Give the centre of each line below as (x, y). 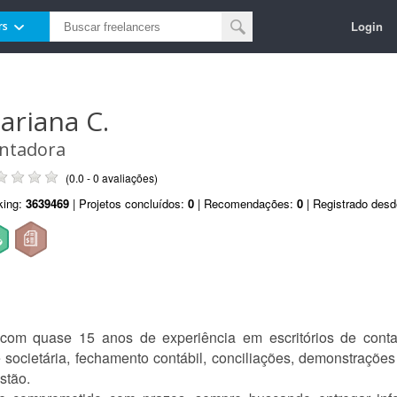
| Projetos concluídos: (128, 203)
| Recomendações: (245, 203)
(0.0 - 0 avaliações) (112, 178)
